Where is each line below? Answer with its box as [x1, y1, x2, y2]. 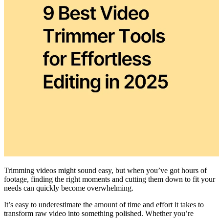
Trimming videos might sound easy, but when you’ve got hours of [4, 166, 207, 175]
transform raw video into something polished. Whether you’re [4, 209, 194, 218]
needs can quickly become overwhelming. [4, 183, 133, 192]
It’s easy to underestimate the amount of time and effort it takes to [4, 200, 204, 209]
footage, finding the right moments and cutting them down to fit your [4, 175, 215, 183]
